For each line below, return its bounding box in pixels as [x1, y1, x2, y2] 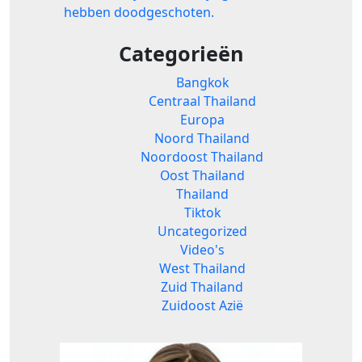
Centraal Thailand [148, 92, 256, 111]
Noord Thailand [154, 129, 250, 148]
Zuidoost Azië [161, 297, 243, 315]
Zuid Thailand [161, 278, 243, 297]
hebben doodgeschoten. [64, 3, 214, 22]
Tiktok [183, 204, 221, 222]
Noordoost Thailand [141, 148, 263, 166]
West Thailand [158, 259, 246, 278]
